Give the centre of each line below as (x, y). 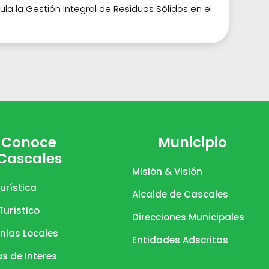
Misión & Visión (167, 172)
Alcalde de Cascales (180, 195)
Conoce (29, 143)
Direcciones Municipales (188, 217)
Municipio (192, 143)
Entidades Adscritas (180, 240)
